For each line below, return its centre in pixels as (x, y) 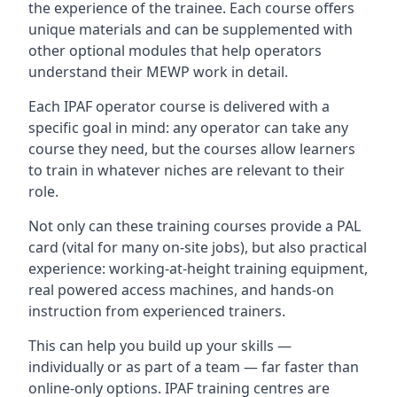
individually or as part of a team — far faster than (194, 366)
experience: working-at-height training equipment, (198, 268)
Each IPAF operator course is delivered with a (179, 106)
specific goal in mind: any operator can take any (188, 127)
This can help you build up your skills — (160, 345)
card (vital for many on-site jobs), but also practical (198, 247)
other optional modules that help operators (175, 50)
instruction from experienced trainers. (157, 311)
